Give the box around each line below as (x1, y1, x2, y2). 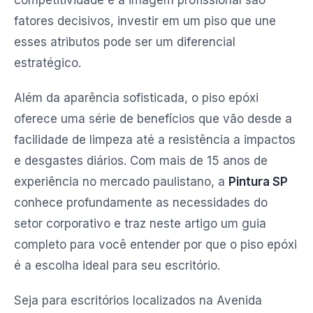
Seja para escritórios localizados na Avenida (14, 293, 262, 307)
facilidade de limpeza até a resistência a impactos (14, 133, 296, 147)
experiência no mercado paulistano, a (14, 175, 228, 189)
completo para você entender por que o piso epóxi (14, 238, 297, 252)
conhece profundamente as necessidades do (14, 196, 268, 210)
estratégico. (14, 56, 81, 70)
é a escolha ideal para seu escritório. (14, 259, 220, 272)
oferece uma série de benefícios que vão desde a (14, 112, 292, 126)
